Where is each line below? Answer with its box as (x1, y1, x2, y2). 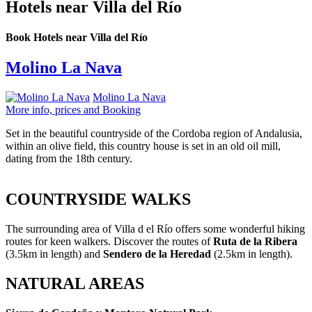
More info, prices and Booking (6, 104, 141, 116)
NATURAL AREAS (6, 274, 144, 293)
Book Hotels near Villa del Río (6, 31, 148, 44)
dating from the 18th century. (6, 153, 132, 165)
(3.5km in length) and (6, 248, 103, 260)
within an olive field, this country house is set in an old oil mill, (6, 140, 281, 153)
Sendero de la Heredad (103, 248, 211, 260)
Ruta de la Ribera (213, 235, 297, 248)
